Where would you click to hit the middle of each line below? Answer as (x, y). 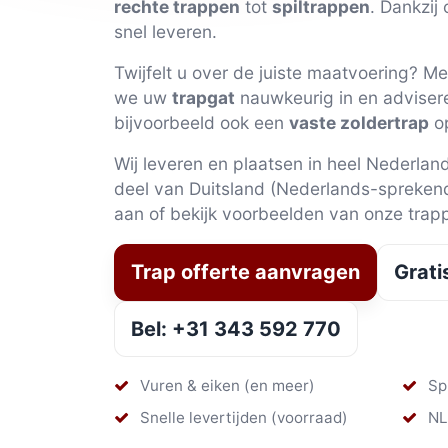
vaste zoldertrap (359, 122)
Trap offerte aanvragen (245, 272)
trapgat (203, 97)
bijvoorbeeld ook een (201, 122)
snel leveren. (165, 31)
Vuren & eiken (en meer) (226, 386)
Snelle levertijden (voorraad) (242, 418)
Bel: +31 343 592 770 (236, 328)
